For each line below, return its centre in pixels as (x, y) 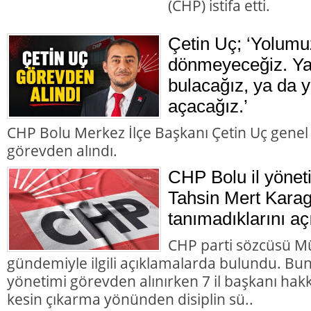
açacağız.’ (208, 106)
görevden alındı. (62, 150)
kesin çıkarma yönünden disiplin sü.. (130, 299)
